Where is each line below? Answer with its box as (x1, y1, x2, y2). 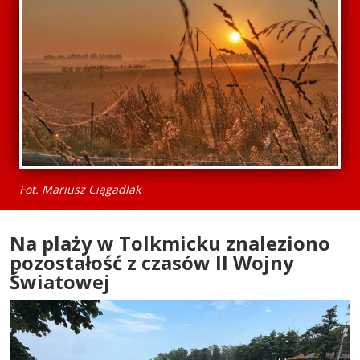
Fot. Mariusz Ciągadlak (19, 182, 141, 198)
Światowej (10, 268, 110, 296)
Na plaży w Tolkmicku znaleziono (10, 230, 330, 257)
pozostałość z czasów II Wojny (10, 249, 294, 276)
